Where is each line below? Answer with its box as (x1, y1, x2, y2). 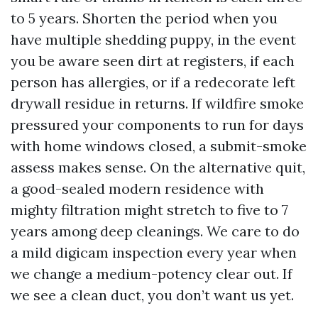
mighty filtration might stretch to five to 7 (11, 201, 288, 219)
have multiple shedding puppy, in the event (11, 31, 296, 48)
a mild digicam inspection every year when (11, 243, 297, 261)
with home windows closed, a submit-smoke (11, 137, 307, 155)
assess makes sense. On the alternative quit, (11, 158, 305, 176)
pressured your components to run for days (11, 116, 304, 133)
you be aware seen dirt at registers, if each (11, 52, 295, 70)
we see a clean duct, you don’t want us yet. (11, 286, 294, 304)
